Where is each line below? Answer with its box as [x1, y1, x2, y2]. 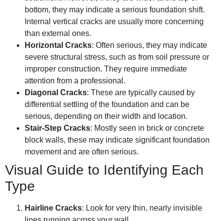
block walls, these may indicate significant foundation [25, 136, 210, 145]
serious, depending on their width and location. [25, 112, 187, 121]
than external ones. [25, 29, 91, 38]
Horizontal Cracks [25, 41, 92, 50]
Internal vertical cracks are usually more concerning [25, 17, 204, 26]
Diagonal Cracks [25, 88, 87, 97]
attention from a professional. [25, 76, 125, 85]
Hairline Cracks [25, 204, 82, 213]
